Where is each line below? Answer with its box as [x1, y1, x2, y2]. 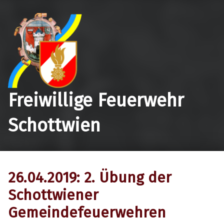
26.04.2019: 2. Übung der [8, 168, 171, 187]
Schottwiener [8, 186, 98, 204]
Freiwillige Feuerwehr [8, 89, 184, 111]
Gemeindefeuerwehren [8, 203, 166, 222]
